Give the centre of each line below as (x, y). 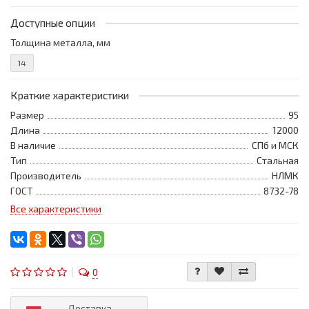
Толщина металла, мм (60, 43)
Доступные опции (53, 23)
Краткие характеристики (70, 96)
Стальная (278, 161)
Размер (27, 115)
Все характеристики (56, 209)
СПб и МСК (275, 146)
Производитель (46, 176)
